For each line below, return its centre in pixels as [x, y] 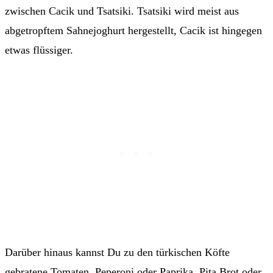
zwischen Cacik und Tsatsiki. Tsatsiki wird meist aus [122, 11]
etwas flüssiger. [39, 50]
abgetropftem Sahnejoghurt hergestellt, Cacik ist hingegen [133, 31]
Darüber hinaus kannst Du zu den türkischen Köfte [117, 253]
